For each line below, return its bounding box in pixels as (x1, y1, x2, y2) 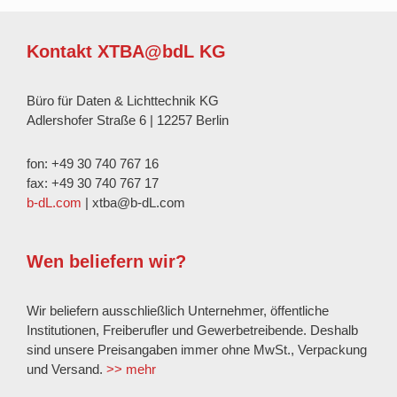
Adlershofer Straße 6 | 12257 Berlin (27, 113, 229, 128)
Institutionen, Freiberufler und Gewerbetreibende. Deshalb (27, 323, 358, 338)
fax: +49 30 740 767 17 (27, 175, 159, 191)
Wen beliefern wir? (27, 252, 186, 271)
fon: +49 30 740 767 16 (27, 156, 159, 171)
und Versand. (27, 362, 106, 377)
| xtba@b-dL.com (82, 195, 185, 210)
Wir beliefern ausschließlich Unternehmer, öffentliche (27, 303, 329, 318)
